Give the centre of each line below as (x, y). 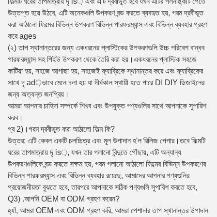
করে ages (22, 36)
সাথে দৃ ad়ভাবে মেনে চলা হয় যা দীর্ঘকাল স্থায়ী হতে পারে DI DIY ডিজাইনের (106, 83)
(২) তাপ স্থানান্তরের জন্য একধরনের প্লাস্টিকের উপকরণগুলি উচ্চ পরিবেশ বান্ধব (106, 48)
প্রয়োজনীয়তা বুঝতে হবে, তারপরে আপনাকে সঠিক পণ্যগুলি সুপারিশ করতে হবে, (102, 187)
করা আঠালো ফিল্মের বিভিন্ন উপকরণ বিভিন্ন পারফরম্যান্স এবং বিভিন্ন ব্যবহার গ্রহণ (108, 24)
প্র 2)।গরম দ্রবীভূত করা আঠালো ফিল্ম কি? (61, 129)
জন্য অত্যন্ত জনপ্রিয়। (39, 94)
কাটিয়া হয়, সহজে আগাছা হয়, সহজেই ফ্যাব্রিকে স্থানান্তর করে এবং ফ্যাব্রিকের (105, 71)
